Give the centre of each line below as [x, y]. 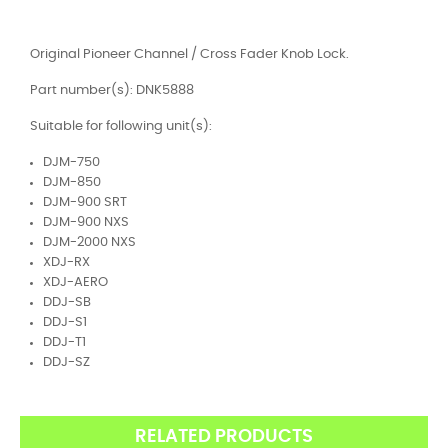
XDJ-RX [66, 262]
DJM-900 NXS [86, 222]
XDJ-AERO [75, 282]
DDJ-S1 [65, 322]
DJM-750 [71, 162]
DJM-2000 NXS [89, 242]
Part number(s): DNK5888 [112, 90]
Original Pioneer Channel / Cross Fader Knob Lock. [189, 54]
